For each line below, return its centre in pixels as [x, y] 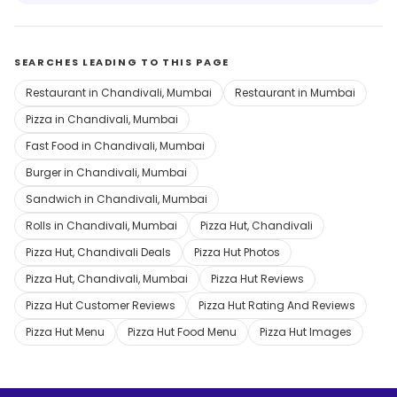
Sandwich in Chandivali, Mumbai [117, 198]
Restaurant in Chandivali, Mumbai [119, 92]
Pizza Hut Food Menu [182, 331]
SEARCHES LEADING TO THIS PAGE [122, 62]
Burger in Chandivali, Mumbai [106, 172]
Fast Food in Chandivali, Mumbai [115, 145]
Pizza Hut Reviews [257, 278]
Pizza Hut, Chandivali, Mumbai [107, 278]
